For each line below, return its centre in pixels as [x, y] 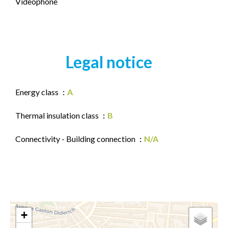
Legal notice [109, 62]
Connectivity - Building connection [76, 139]
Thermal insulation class [58, 115]
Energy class [38, 92]
